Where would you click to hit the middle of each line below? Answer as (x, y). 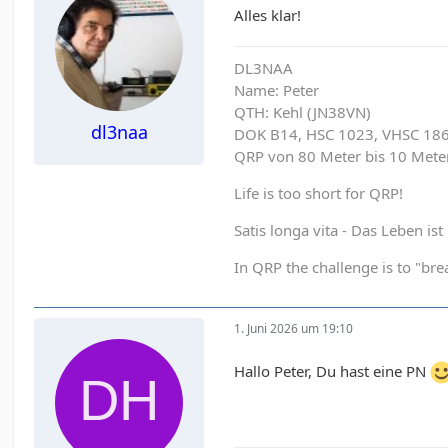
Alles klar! (268, 14)
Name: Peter (277, 89)
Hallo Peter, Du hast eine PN (332, 370)
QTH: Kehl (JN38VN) (303, 111)
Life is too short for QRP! (319, 192)
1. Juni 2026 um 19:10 (294, 329)
